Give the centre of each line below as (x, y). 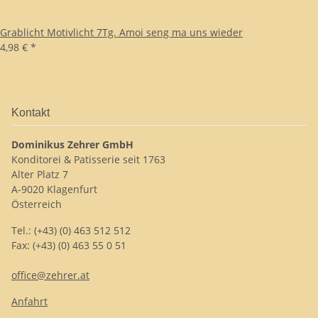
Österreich (37, 204)
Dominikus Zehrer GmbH (72, 144)
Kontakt (31, 113)
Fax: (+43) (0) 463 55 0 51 (69, 245)
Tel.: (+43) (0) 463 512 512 (71, 230)
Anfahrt (29, 301)
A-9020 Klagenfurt (54, 189)
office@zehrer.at (50, 275)
